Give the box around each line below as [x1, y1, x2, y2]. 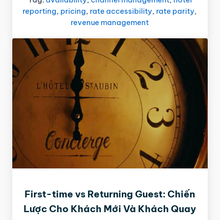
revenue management [71, 17, 149, 27]
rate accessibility [90, 6, 153, 16]
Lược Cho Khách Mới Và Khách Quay [24, 203, 196, 215]
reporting [23, 6, 57, 16]
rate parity [156, 6, 195, 16]
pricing [60, 6, 86, 16]
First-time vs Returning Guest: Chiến [25, 188, 195, 200]
